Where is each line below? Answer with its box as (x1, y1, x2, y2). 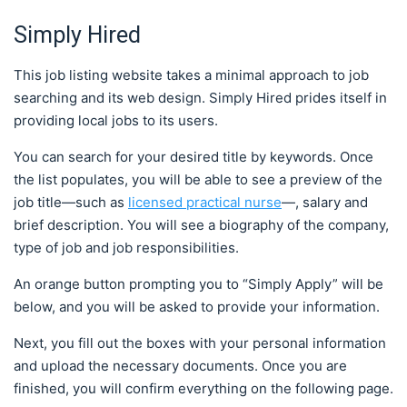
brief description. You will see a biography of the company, (14, 215, 389, 233)
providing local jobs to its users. (14, 111, 218, 129)
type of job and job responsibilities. (14, 238, 243, 256)
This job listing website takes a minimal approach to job (14, 65, 369, 84)
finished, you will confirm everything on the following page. (14, 379, 393, 397)
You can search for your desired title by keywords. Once (14, 147, 373, 165)
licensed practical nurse (128, 193, 282, 211)
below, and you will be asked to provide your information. (14, 297, 380, 315)
